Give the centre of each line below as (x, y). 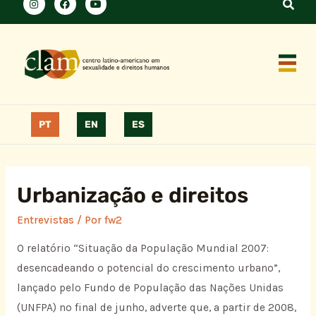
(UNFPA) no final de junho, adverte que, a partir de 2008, (156, 308)
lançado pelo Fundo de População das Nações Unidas (150, 288)
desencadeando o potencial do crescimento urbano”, (148, 268)
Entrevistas (45, 220)
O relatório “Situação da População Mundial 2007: (142, 249)
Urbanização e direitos (132, 195)
